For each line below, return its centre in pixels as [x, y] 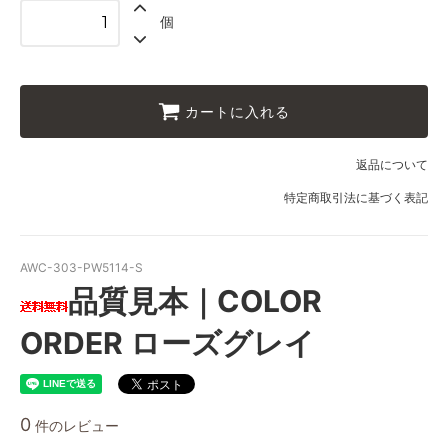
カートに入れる [237, 111]
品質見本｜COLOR [195, 300]
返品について [392, 164]
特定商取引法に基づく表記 [356, 197]
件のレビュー [75, 425]
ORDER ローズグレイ [167, 342]
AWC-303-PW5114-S [81, 267]
